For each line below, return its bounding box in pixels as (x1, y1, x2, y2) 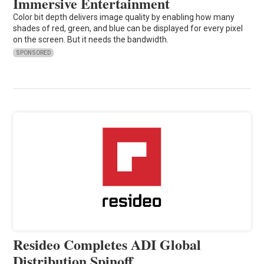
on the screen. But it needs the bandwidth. (13, 34, 169, 44)
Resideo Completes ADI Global (13, 233, 202, 255)
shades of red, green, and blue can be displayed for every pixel (13, 23, 243, 33)
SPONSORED (16, 49, 51, 56)
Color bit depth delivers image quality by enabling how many (13, 12, 235, 22)
